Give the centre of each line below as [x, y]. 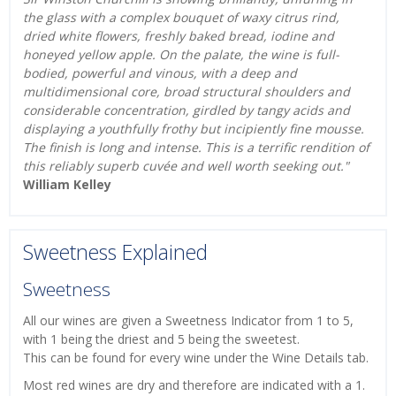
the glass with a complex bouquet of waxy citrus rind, [181, 18]
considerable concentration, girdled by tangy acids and [187, 110]
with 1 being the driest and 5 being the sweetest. [161, 339]
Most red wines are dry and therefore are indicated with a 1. [194, 385]
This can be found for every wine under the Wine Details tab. [198, 357]
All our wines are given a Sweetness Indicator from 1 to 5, [188, 320]
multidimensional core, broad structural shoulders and [187, 92]
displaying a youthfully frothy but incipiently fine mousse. [194, 129]
